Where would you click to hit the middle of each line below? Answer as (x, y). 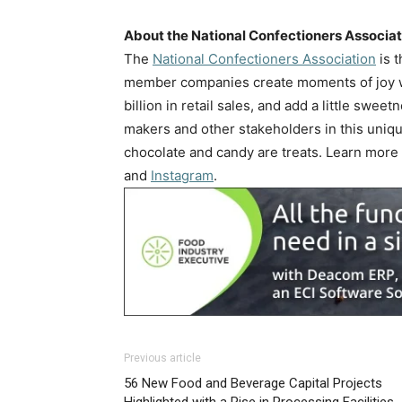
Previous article (162, 358)
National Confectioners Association (264, 59)
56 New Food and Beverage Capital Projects (253, 384)
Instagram (182, 175)
